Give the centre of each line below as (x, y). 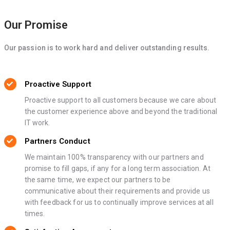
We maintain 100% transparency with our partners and (114, 157)
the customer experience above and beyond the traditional (121, 112)
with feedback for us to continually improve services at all (119, 203)
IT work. (37, 123)
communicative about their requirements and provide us (117, 191)
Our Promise (36, 25)
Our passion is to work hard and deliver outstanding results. (107, 48)
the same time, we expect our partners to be (98, 180)
